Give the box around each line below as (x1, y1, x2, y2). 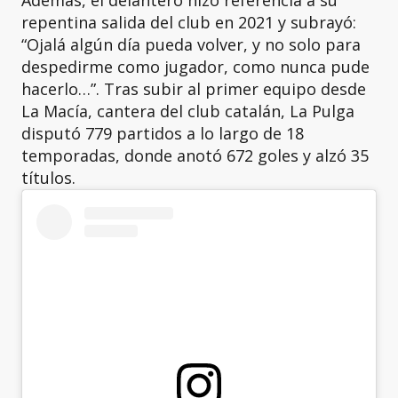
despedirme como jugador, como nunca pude (21, 56, 370, 77)
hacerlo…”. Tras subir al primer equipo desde (21, 78, 366, 99)
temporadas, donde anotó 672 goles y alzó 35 (21, 145, 369, 166)
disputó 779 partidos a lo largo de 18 (21, 123, 304, 144)
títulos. (21, 167, 76, 188)
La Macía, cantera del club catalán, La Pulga (21, 100, 354, 122)
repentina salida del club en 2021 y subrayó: (21, 12, 356, 33)
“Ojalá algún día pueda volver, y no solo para (21, 34, 361, 55)
